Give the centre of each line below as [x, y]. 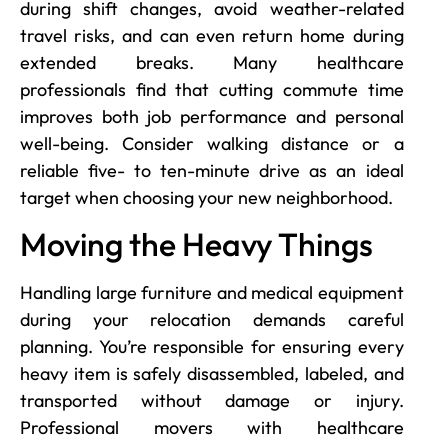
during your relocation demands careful [212, 319]
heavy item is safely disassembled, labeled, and [212, 373]
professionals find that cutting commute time [212, 89]
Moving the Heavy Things [196, 243]
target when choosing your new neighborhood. [206, 197]
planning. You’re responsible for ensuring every [212, 346]
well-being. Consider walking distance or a [212, 143]
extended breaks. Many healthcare [212, 62]
